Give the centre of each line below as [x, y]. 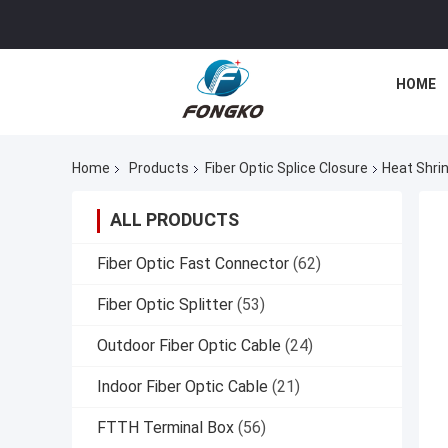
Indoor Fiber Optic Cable [182, 387]
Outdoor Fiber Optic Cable [189, 346]
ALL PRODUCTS [174, 220]
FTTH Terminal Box [165, 428]
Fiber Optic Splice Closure [286, 168]
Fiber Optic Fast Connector [193, 264]
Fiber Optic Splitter [165, 305]
